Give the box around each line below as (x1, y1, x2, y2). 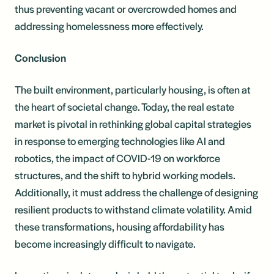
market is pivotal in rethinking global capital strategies (15, 116, 251, 131)
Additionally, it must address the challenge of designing (15, 184, 258, 199)
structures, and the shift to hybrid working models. (15, 167, 235, 182)
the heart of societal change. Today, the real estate (15, 98, 234, 114)
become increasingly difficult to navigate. (15, 235, 196, 251)
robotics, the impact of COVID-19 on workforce (15, 150, 220, 165)
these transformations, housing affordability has (15, 218, 224, 234)
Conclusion (15, 50, 66, 65)
